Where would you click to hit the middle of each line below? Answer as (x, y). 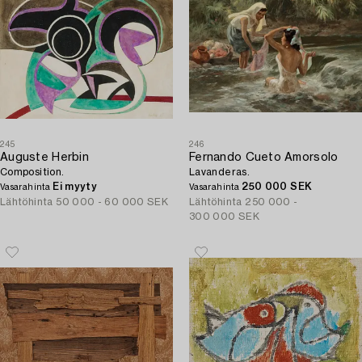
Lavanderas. (219, 172)
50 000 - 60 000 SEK (112, 202)
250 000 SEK (277, 187)
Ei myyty (75, 187)
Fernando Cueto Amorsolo (264, 158)
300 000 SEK (224, 217)
